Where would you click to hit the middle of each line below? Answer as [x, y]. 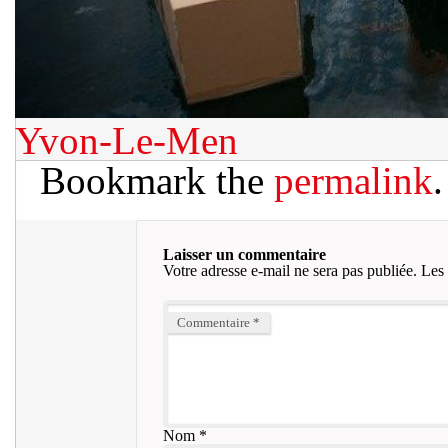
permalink [353, 180]
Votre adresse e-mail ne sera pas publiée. [289, 270]
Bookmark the [157, 180]
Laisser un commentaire [244, 254]
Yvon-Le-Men [126, 140]
